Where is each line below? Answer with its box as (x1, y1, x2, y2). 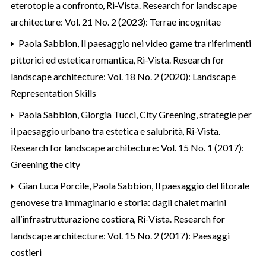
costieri (11, 246, 42, 258)
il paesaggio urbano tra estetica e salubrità (11, 125, 185, 137)
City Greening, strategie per (140, 108, 252, 120)
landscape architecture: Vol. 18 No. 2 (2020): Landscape (11, 70, 236, 82)
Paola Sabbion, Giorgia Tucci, (17, 108, 140, 120)
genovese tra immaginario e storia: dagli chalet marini (11, 196, 226, 208)
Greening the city (11, 158, 80, 170)
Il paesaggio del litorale (155, 179, 249, 191)
